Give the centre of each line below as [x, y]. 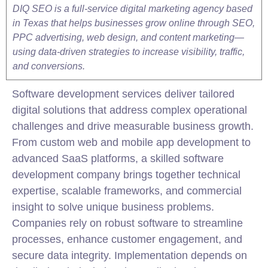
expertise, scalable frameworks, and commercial [127, 191]
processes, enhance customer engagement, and [127, 239]
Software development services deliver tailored [123, 94]
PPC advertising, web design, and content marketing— [128, 37]
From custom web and [67, 142]
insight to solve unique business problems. [113, 207]
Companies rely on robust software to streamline [127, 223]
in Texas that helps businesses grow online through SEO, [134, 23]
